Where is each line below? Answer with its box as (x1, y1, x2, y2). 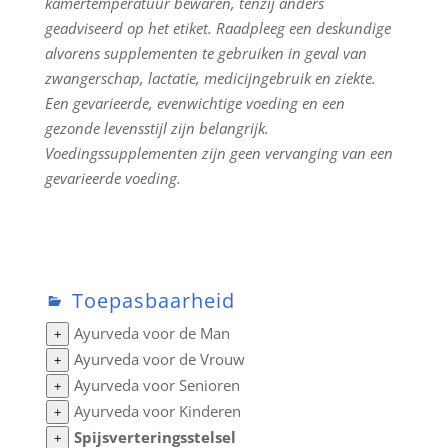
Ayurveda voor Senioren (73, 375, 240, 395)
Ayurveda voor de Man (73, 323, 230, 343)
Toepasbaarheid (65, 287, 235, 314)
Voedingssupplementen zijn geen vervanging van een (44, 143, 393, 163)
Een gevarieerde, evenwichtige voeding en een (44, 93, 345, 113)
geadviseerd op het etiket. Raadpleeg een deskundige (44, 18, 391, 38)
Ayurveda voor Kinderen (73, 401, 241, 421)
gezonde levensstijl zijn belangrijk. (44, 118, 269, 138)
